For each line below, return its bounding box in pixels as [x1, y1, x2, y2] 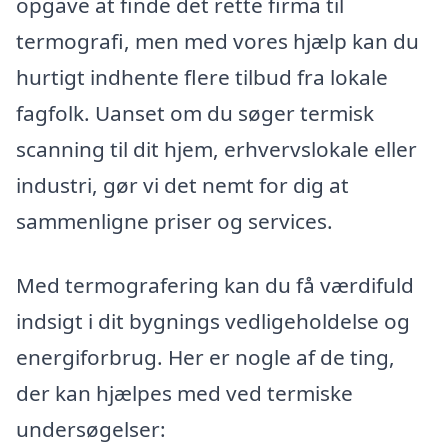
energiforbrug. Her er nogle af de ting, [16, 343, 395, 372]
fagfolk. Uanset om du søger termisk [16, 99, 374, 128]
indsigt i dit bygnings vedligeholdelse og [16, 307, 410, 336]
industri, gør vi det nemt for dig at [16, 171, 349, 200]
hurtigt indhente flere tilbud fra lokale [16, 63, 388, 92]
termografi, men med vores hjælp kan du [16, 27, 419, 56]
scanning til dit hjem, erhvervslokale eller [16, 135, 417, 164]
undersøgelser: [16, 415, 166, 444]
